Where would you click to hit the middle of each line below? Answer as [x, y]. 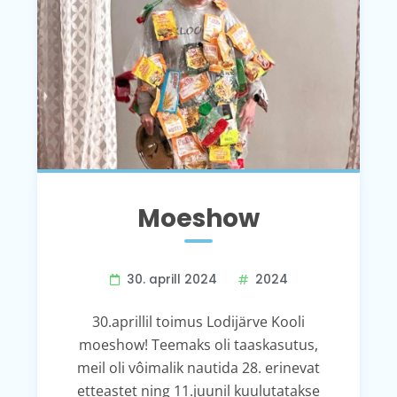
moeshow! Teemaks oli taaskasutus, [198, 344]
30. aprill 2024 [171, 279]
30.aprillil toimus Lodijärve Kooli [198, 321]
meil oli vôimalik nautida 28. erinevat [198, 367]
